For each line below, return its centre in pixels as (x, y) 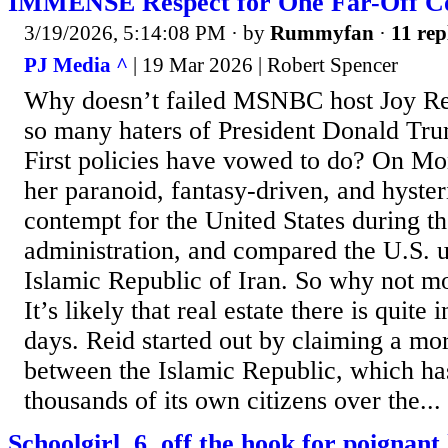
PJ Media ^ (76, 64)
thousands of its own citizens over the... (232, 400)
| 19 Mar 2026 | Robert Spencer (263, 64)
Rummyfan (322, 33)
